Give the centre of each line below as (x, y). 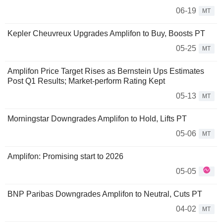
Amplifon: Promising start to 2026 (65, 157)
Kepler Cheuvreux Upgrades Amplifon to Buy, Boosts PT (106, 34)
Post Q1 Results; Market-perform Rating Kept (86, 81)
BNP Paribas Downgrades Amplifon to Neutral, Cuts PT (105, 194)
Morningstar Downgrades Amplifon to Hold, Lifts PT (97, 119)
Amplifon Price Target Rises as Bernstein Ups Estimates (106, 71)
